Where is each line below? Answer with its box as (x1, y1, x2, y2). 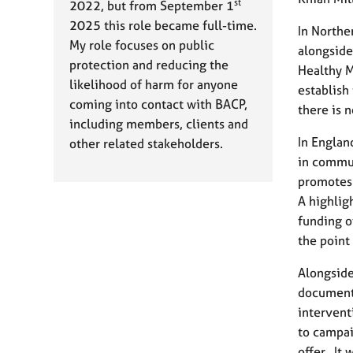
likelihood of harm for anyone (69, 76, 238, 92)
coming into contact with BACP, (69, 96, 247, 112)
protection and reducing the (69, 57, 229, 72)
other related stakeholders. (69, 136, 223, 151)
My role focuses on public (69, 37, 214, 53)
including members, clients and (69, 116, 248, 132)
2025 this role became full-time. (69, 17, 257, 33)
